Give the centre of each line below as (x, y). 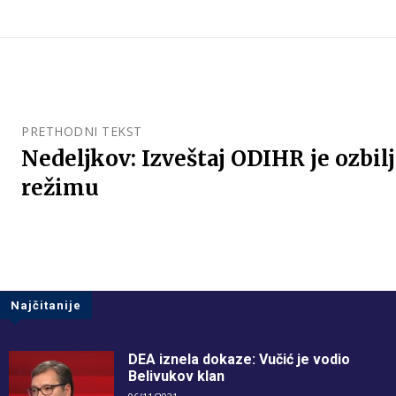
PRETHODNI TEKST (82, 132)
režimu (60, 188)
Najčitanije (46, 306)
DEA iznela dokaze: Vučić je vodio (239, 360)
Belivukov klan (176, 377)
